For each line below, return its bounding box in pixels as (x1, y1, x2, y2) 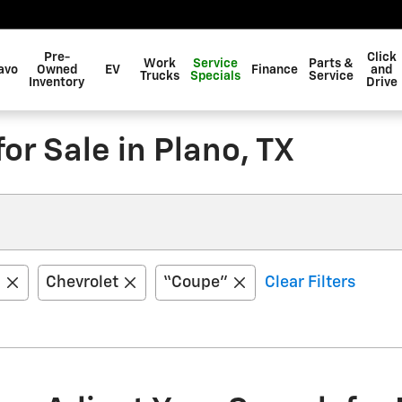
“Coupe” (163, 275, 228, 291)
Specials (190, 70, 240, 83)
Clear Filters (265, 275, 355, 291)
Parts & (309, 57, 354, 70)
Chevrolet (46, 275, 118, 291)
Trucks (140, 70, 179, 83)
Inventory (29, 76, 84, 89)
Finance (251, 64, 298, 76)
